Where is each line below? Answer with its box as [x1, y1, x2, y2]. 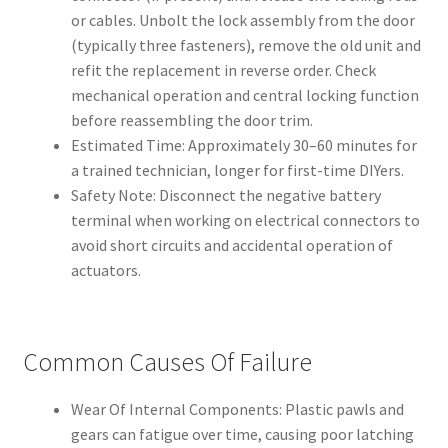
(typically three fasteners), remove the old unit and [70, 35, 421, 56]
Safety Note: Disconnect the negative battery [70, 185, 381, 206]
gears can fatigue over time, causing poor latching [70, 424, 414, 445]
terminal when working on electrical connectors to [70, 210, 420, 231]
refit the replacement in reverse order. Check [70, 60, 376, 81]
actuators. [70, 260, 141, 281]
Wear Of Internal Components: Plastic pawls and [70, 399, 404, 420]
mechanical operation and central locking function [70, 85, 419, 106]
